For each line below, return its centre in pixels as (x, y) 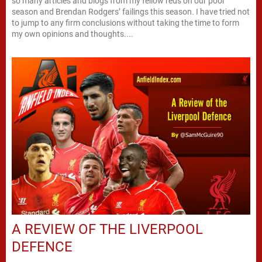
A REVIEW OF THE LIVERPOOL (107, 230)
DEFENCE (42, 247)
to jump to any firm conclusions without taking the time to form (125, 23)
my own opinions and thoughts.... (73, 34)
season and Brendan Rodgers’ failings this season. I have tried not (131, 12)
